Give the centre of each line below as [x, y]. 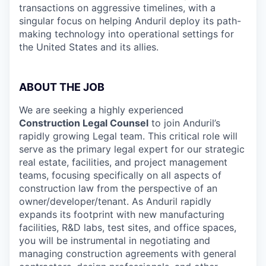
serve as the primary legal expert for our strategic [132, 149]
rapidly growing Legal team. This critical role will [128, 136]
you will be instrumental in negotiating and [115, 240]
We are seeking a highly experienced [101, 110]
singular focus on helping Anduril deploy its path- [130, 21]
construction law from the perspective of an [118, 188]
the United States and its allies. [89, 47]
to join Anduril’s [184, 123]
